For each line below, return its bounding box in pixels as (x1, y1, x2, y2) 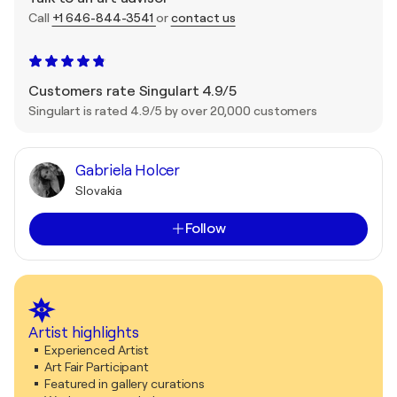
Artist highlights (28, 323, 139, 341)
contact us (170, 10, 236, 25)
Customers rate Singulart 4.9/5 (28, 82, 237, 99)
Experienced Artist (44, 342, 150, 357)
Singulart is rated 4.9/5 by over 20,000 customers (28, 103, 318, 118)
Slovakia (75, 183, 123, 198)
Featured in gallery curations (44, 376, 206, 391)
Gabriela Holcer (75, 161, 180, 179)
